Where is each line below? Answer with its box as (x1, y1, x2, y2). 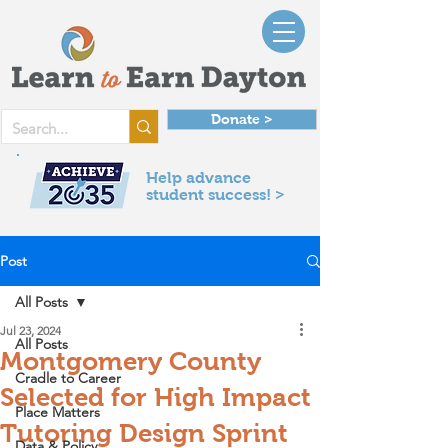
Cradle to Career (15, 369, 121, 387)
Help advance (146, 169, 251, 186)
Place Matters (15, 403, 100, 421)
